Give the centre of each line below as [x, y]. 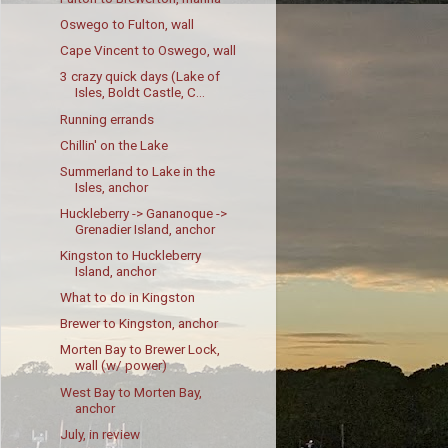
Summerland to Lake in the [137, 170]
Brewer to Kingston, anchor [138, 323]
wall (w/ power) [120, 365]
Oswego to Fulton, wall [126, 24]
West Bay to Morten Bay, [130, 391]
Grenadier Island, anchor [144, 228]
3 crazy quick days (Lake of [139, 76]
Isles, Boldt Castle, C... [139, 92]
